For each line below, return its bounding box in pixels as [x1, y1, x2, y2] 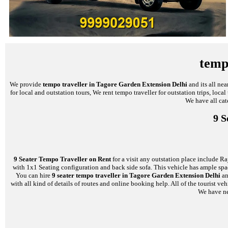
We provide [10, 80, 43, 88]
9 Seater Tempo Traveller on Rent [14, 155, 111, 163]
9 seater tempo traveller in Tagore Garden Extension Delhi [51, 172, 220, 180]
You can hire [15, 172, 52, 180]
